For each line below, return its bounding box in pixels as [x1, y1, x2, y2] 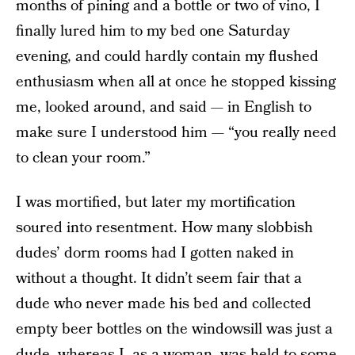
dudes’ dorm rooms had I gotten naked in [16, 242, 294, 264]
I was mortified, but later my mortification [16, 192, 296, 213]
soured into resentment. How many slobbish [16, 217, 313, 239]
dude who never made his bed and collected [16, 293, 311, 315]
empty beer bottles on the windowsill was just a [16, 319, 333, 340]
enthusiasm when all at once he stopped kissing [16, 71, 336, 93]
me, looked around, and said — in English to [16, 97, 311, 118]
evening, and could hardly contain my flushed [16, 46, 319, 67]
